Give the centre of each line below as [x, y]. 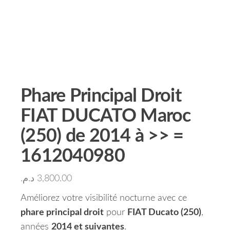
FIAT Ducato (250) [164, 213]
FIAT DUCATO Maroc [106, 116]
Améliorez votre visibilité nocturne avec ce [104, 198]
